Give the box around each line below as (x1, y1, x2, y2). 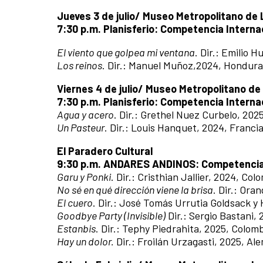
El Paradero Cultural (57, 144, 153, 157)
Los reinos (57, 58, 102, 72)
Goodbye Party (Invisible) (57, 208, 166, 222)
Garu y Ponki (57, 170, 111, 183)
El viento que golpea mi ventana (57, 45, 195, 59)
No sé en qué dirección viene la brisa (57, 183, 213, 196)
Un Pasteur (57, 120, 104, 134)
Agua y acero (57, 107, 114, 121)
